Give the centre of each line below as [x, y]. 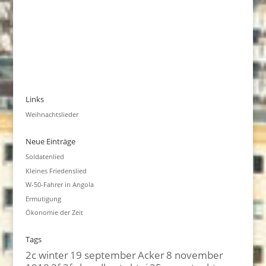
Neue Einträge [50, 141]
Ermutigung [43, 198]
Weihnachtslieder [52, 114]
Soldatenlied [45, 156]
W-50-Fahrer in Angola [59, 184]
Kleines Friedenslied [56, 170]
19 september [103, 255]
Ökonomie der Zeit [54, 212]
